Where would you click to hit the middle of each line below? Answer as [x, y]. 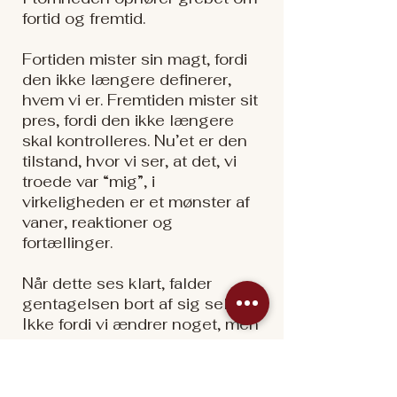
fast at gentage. [81, 365]
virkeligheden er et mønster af [136, 202]
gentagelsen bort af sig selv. [130, 304]
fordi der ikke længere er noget [140, 345]
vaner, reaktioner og [97, 222]
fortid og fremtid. [84, 19]
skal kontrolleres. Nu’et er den [135, 141]
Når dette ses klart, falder [117, 284]
